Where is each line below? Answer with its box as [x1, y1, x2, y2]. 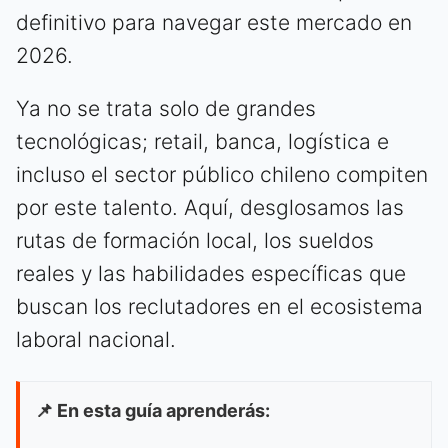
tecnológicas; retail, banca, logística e [16, 129, 389, 155]
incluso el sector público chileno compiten [16, 162, 428, 188]
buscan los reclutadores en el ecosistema [16, 294, 423, 320]
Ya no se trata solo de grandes [16, 96, 316, 122]
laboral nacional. [16, 327, 176, 353]
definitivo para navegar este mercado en [16, 10, 412, 36]
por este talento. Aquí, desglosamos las [16, 195, 404, 221]
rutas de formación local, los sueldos [16, 228, 374, 254]
